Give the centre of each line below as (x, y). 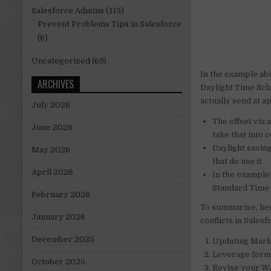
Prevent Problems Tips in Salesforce (109, 24)
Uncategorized (61, 61)
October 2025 (58, 262)
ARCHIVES (56, 84)
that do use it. (238, 162)
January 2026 (58, 217)
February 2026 (61, 195)
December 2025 (63, 240)
